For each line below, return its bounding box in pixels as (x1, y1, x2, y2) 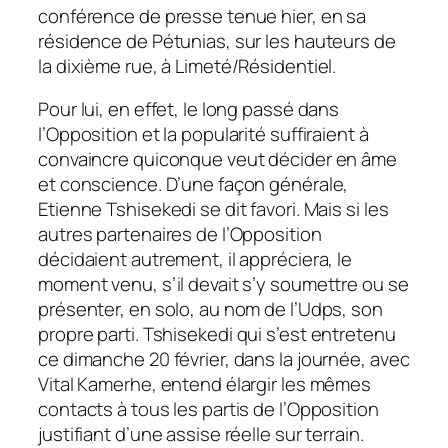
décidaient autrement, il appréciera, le (38, 246, 353, 273)
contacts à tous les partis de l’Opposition (38, 396, 379, 423)
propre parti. (38, 321, 143, 348)
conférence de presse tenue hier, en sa (38, 2, 367, 29)
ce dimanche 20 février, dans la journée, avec (38, 346, 410, 373)
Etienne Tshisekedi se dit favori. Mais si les (38, 196, 389, 223)
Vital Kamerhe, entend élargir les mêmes (38, 371, 372, 398)
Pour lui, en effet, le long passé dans (38, 96, 340, 123)
